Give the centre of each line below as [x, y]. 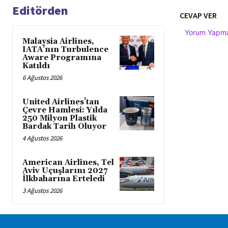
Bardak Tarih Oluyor [64, 126]
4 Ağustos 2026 [42, 138]
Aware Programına [62, 58]
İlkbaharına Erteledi [64, 179]
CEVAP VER [198, 15]
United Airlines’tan [61, 102]
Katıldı [36, 66]
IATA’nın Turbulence [65, 49]
